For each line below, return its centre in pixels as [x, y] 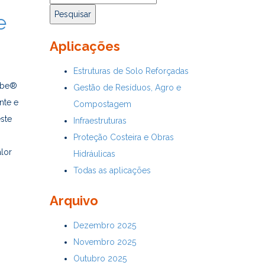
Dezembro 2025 [104, 225]
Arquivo [74, 200]
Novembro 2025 [104, 242]
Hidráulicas [94, 153]
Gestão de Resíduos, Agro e [127, 87]
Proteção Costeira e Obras [123, 137]
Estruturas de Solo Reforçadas [131, 71]
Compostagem [102, 104]
